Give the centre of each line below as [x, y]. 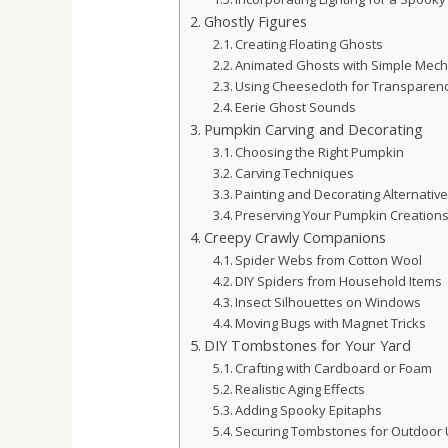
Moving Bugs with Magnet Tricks [331, 323]
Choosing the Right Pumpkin [320, 152]
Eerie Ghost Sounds [296, 107]
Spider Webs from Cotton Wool [329, 260]
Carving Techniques [295, 173]
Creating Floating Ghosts [309, 44]
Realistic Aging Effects [300, 389]
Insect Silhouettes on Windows [328, 302]
